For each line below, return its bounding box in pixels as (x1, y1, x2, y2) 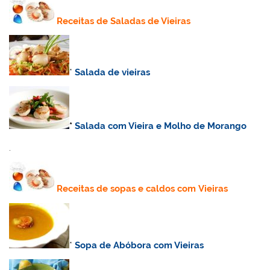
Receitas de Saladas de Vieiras (57, 15, 191, 27)
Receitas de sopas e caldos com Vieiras (57, 183, 228, 195)
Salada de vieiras (75, 67, 151, 78)
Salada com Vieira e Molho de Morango (75, 121, 247, 132)
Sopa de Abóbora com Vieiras (75, 239, 204, 251)
